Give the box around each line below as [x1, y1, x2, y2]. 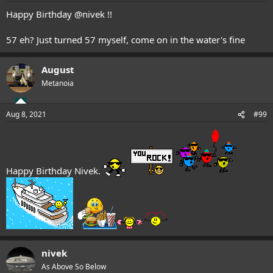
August [41, 63, 74, 76]
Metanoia [41, 77, 74, 88]
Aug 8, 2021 [6, 109, 46, 120]
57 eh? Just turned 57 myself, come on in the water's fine [6, 33, 245, 46]
